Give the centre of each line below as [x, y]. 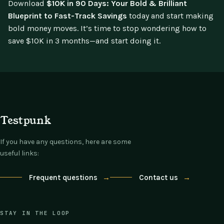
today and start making [170, 16]
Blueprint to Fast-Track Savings [67, 16]
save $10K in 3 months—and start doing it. [84, 41]
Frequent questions [63, 177]
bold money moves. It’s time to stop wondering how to [107, 28]
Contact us [158, 177]
